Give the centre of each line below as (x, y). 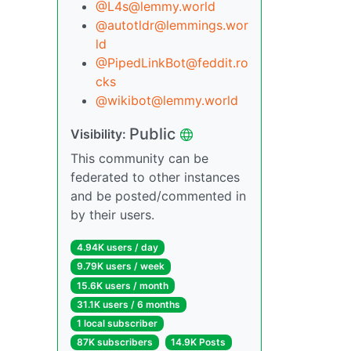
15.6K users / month (122, 285)
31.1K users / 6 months (128, 304)
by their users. (112, 215)
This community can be (139, 159)
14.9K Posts (199, 342)
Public (152, 134)
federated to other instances (155, 177)
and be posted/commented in (158, 196)
